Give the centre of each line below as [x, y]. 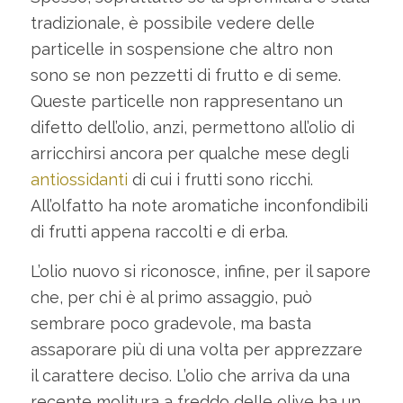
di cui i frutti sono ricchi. [220, 179]
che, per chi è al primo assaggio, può [171, 297]
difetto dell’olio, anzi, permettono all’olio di [192, 127]
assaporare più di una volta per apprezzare [196, 349]
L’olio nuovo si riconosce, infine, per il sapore [200, 271]
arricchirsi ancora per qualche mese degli [189, 153]
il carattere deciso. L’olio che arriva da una [190, 375]
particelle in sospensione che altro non [181, 49]
